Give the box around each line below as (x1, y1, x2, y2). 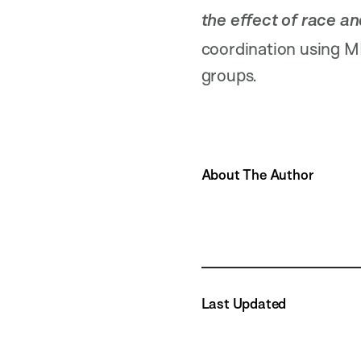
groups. (201, 64, 258, 85)
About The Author (201, 166, 313, 184)
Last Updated (201, 294, 287, 312)
